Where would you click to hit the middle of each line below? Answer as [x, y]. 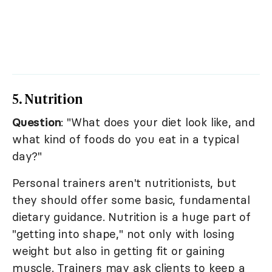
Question [37, 122]
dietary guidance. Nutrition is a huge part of [131, 217]
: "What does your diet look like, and [158, 122]
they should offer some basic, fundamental [131, 200]
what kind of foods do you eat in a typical [126, 139]
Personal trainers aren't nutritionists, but [124, 183]
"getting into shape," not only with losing [123, 234]
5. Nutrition [48, 99]
